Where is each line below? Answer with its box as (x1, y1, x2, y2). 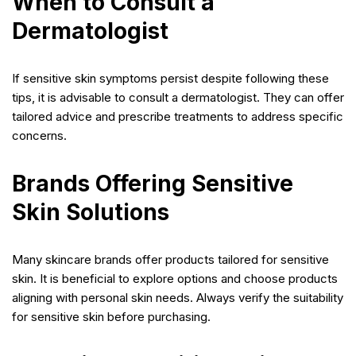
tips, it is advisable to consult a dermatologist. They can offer (12, 89, 344, 105)
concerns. (12, 127, 67, 143)
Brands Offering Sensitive (12, 169, 293, 197)
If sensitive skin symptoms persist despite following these (12, 70, 329, 86)
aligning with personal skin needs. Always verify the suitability (12, 289, 343, 305)
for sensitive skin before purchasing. (12, 308, 211, 324)
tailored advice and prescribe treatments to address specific (12, 108, 343, 124)
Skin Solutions (12, 198, 169, 226)
